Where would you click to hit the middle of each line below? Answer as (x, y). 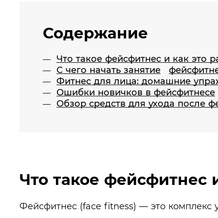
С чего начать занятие (109, 70)
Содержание (95, 33)
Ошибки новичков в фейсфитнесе (136, 92)
